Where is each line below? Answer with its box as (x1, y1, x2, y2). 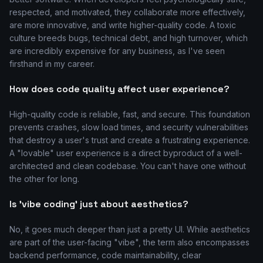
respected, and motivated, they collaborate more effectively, (9, 7, 245, 17)
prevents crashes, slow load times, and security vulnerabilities (9, 122, 248, 132)
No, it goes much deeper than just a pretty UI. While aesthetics (9, 224, 250, 234)
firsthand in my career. (9, 59, 95, 69)
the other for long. (9, 174, 79, 184)
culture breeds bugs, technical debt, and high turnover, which (9, 33, 248, 43)
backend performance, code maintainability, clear (9, 250, 201, 260)
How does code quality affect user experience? (9, 83, 230, 95)
